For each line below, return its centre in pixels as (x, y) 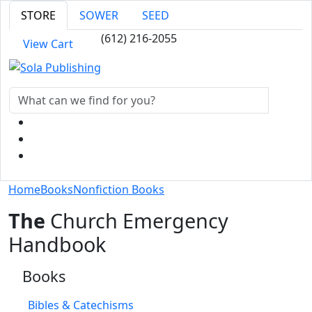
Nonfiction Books (119, 189)
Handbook (57, 244)
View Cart (48, 44)
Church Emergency (137, 220)
